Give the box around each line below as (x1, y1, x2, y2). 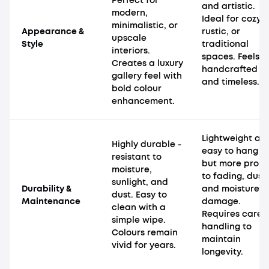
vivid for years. (112, 240, 176, 252)
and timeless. (202, 76, 259, 88)
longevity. (202, 246, 243, 258)
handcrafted (202, 64, 258, 76)
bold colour (112, 83, 162, 95)
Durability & (22, 183, 71, 195)
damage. (202, 196, 241, 208)
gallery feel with (112, 70, 182, 82)
